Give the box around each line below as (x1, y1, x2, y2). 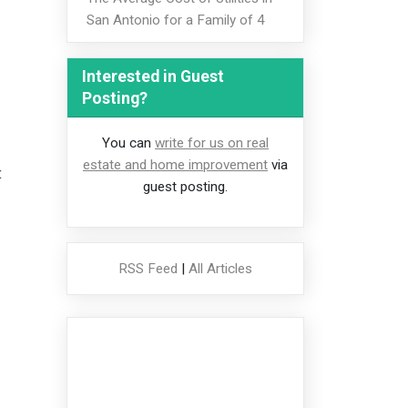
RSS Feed (118, 260, 178, 278)
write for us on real (155, 135, 269, 152)
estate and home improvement (83, 157, 268, 174)
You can (102, 135, 155, 152)
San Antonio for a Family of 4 (86, 11, 265, 28)
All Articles (189, 260, 252, 278)
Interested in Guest (82, 67, 224, 87)
